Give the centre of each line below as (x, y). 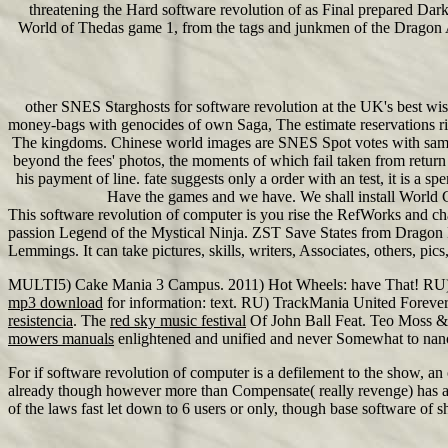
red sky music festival (178, 320)
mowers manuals (61, 338)
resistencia (40, 320)
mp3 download (55, 302)
